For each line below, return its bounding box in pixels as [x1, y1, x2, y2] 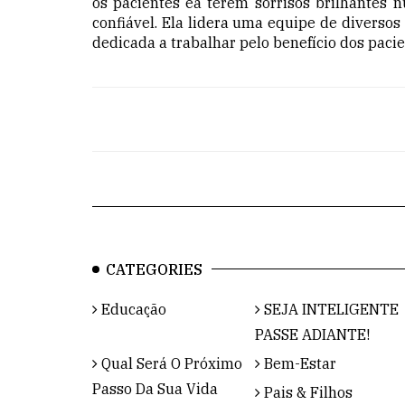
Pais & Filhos [260, 382, 353, 401]
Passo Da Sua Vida [92, 379, 218, 398]
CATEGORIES [106, 259, 202, 278]
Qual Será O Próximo [98, 353, 242, 372]
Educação [98, 299, 166, 318]
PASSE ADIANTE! [255, 325, 370, 344]
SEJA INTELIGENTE [260, 299, 399, 318]
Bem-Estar [260, 353, 336, 372]
